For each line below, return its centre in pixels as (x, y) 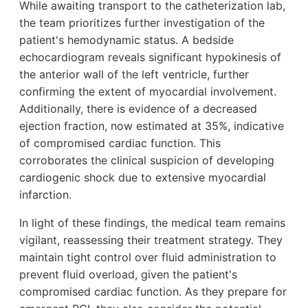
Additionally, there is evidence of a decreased (138, 109)
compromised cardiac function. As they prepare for (153, 292)
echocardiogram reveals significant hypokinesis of (150, 57)
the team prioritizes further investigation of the (142, 23)
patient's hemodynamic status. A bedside (126, 40)
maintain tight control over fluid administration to (148, 257)
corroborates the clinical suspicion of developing (147, 161)
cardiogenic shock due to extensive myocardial (143, 178)
